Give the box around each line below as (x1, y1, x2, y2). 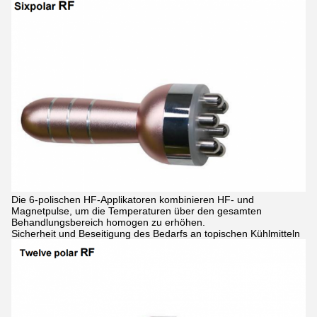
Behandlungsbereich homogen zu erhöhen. (11, 217, 205, 229)
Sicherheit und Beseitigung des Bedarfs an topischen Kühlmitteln (11, 228, 300, 240)
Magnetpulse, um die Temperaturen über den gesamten (11, 205, 262, 217)
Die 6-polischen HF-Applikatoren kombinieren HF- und (11, 194, 254, 206)
